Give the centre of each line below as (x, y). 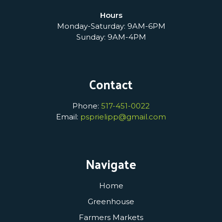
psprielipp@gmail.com (123, 116)
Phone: (87, 106)
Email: (68, 116)
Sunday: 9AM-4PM (111, 37)
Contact (111, 84)
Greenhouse (111, 201)
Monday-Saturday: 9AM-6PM (111, 26)
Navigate (111, 164)
